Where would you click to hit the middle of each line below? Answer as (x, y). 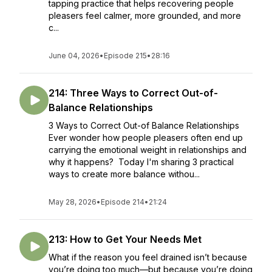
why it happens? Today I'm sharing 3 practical (141, 162)
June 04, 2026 (74, 56)
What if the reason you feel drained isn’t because (148, 257)
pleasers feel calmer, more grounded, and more (145, 15)
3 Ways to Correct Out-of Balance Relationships (144, 125)
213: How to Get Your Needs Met (125, 239)
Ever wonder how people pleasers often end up (146, 138)
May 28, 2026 (73, 202)
